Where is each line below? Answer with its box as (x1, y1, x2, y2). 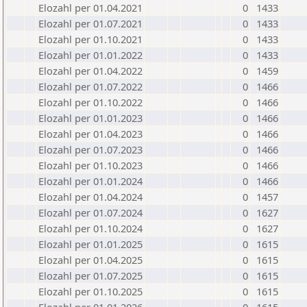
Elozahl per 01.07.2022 (38, 79, 143, 93)
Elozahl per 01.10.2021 (38, 32, 143, 46)
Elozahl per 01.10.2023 (38, 158, 143, 172)
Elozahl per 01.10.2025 (38, 284, 143, 298)
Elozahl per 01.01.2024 (38, 174, 143, 188)
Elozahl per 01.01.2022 (38, 48, 143, 62)
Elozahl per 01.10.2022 (38, 95, 143, 109)
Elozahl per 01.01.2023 (38, 111, 143, 125)
